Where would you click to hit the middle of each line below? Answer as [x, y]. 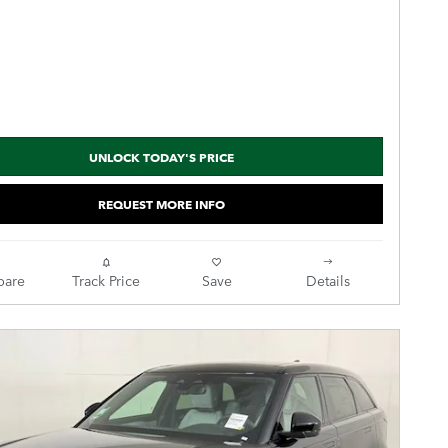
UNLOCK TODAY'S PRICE [161, 156]
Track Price [105, 279]
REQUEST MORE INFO [161, 204]
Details [327, 279]
